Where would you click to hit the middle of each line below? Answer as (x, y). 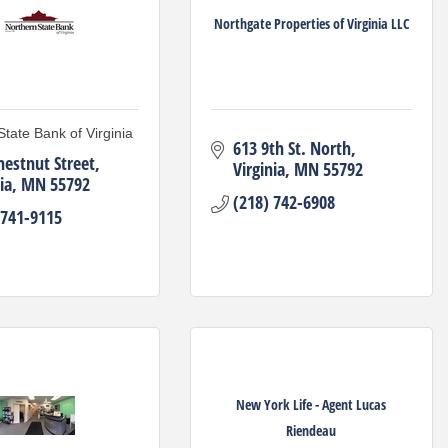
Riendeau (311, 430)
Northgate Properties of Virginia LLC (311, 23)
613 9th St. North (292, 148)
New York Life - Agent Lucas (311, 404)
